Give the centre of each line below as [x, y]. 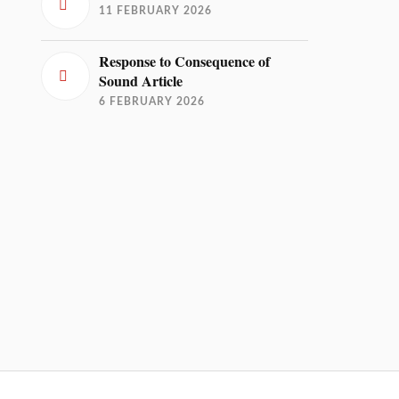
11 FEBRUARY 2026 [156, 11]
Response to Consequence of [185, 61]
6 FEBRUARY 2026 [152, 102]
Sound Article [141, 81]
